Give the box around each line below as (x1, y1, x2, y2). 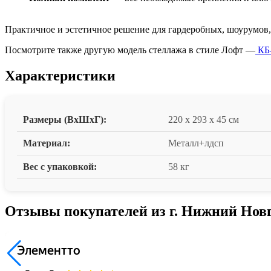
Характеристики (5, 68, 116, 84)
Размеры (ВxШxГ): (23, 114, 106, 125)
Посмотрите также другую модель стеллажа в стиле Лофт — (5, 45, 255, 56)
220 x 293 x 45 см (168, 114, 239, 125)
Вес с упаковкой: (23, 161, 97, 172)
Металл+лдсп (168, 137, 224, 148)
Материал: (23, 137, 70, 148)
